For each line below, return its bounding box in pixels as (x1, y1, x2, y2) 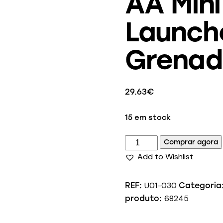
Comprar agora (163, 138, 218, 147)
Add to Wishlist (137, 151, 193, 162)
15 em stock (124, 113, 171, 122)
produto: (124, 194, 164, 204)
